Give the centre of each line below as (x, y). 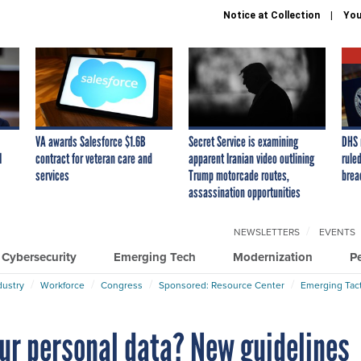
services (52, 175)
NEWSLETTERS (267, 232)
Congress (122, 285)
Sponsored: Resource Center (222, 285)
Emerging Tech (155, 257)
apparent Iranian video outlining (251, 158)
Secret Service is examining (243, 141)
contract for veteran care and (94, 158)
